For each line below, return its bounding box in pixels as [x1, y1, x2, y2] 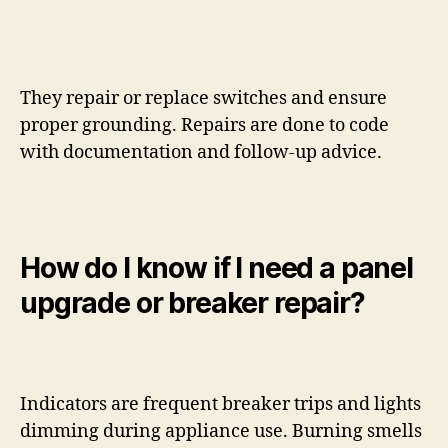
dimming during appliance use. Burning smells [20, 420, 422, 444]
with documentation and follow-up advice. [20, 141, 382, 165]
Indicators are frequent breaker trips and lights [20, 393, 421, 417]
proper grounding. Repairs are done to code [20, 114, 389, 138]
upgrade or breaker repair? [20, 286, 365, 321]
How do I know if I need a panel [20, 251, 413, 286]
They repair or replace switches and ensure [20, 87, 387, 111]
